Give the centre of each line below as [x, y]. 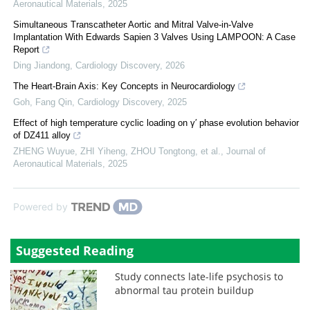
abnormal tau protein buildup [185, 290]
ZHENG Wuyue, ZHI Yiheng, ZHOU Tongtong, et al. [117, 151]
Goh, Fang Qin [43, 102]
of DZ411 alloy [42, 135]
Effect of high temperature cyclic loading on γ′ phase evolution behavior [156, 122]
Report [26, 49]
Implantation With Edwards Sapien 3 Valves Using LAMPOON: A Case [154, 37]
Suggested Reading [75, 250]
